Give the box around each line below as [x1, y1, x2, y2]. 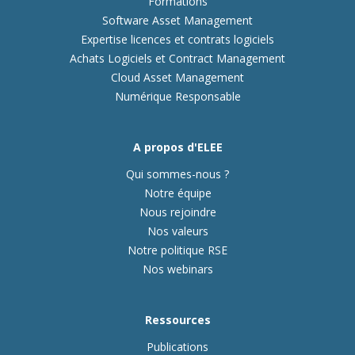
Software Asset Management [102, 13, 253, 29]
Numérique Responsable [114, 89, 241, 105]
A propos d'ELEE [132, 139, 223, 155]
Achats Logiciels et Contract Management [70, 51, 285, 67]
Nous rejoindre [139, 204, 216, 220]
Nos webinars [142, 261, 213, 277]
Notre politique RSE [128, 242, 227, 258]
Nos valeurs [147, 223, 208, 239]
